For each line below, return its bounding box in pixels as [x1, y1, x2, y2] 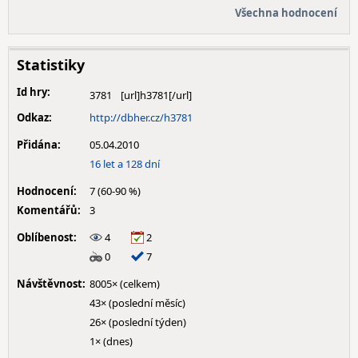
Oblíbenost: [17, 230, 77, 245]
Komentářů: [17, 203, 81, 217]
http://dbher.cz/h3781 [89, 110, 193, 125]
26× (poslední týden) [89, 315, 186, 329]
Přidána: [17, 137, 61, 152]
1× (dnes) [89, 334, 133, 348]
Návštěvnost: [17, 276, 86, 291]
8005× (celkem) [89, 276, 160, 291]
